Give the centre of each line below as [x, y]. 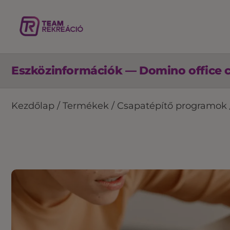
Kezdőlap [33, 106]
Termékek [86, 106]
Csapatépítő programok [172, 106]
